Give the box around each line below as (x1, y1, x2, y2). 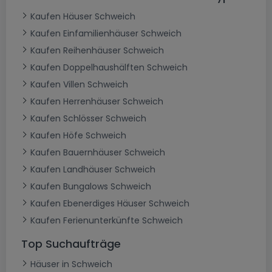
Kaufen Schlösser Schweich (30, 112, 146, 125)
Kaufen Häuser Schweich (30, 10, 135, 23)
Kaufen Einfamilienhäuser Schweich (30, 27, 182, 40)
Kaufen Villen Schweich (30, 78, 128, 91)
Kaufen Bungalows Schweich (30, 180, 151, 193)
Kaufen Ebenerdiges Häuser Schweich (30, 197, 189, 210)
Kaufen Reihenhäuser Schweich (30, 44, 164, 57)
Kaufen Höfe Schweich (30, 129, 126, 142)
